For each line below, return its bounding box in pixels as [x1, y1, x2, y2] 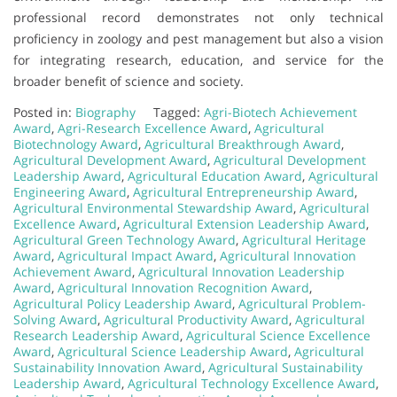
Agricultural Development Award [13, 151, 207, 168]
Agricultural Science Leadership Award [58, 342, 288, 360]
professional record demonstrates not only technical [13, 8, 384, 26]
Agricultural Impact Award [58, 246, 214, 264]
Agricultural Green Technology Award [13, 230, 236, 248]
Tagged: [153, 103, 204, 121]
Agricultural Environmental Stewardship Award [13, 198, 293, 216]
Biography [75, 103, 136, 121]
